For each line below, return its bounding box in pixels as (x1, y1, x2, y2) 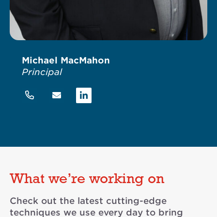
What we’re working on (10, 172, 164, 187)
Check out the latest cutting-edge (10, 196, 167, 206)
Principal (22, 67, 62, 77)
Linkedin (87, 91, 119, 100)
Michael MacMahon (22, 55, 110, 66)
